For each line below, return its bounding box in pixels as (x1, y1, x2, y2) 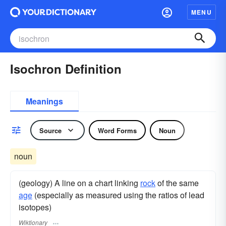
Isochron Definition (10, 60, 122, 77)
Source (39, 125, 62, 135)
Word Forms (98, 125, 137, 135)
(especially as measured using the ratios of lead (32, 189, 204, 201)
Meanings (26, 95, 63, 107)
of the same (155, 177, 199, 189)
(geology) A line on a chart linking (19, 177, 140, 189)
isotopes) (19, 201, 51, 213)
